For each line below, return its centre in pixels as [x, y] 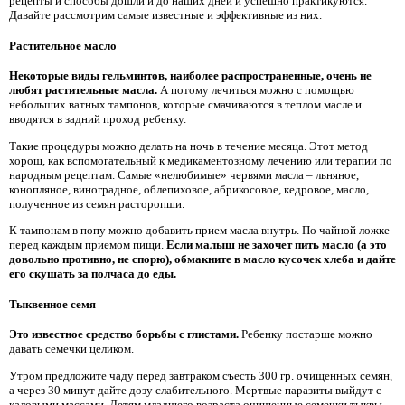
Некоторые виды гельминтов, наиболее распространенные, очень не [190, 76]
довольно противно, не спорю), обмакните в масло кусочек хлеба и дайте [202, 259]
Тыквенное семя [52, 304]
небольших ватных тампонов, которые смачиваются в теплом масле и [185, 105]
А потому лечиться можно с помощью [256, 90]
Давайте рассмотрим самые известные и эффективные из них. [165, 14]
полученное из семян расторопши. [97, 203]
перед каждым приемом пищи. [88, 245]
